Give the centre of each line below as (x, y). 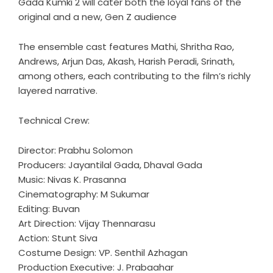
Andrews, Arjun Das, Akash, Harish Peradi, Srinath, (126, 62)
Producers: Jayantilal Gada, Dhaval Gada (110, 165)
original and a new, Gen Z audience (97, 17)
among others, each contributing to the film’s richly (134, 76)
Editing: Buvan (49, 209)
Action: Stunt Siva (58, 238)
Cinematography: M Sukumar (84, 194)
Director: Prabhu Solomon (76, 151)
